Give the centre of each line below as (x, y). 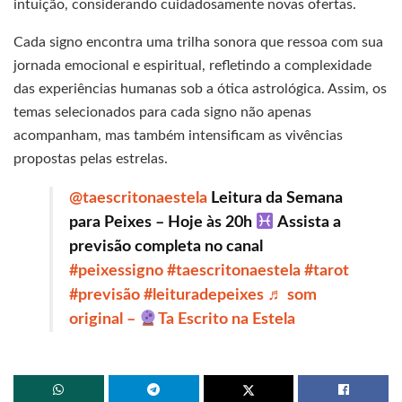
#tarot (327, 271)
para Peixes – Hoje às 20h (162, 223)
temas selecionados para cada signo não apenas (162, 113)
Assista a (307, 223)
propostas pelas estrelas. (91, 159)
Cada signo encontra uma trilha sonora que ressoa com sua (198, 43)
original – (104, 320)
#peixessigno (116, 271)
